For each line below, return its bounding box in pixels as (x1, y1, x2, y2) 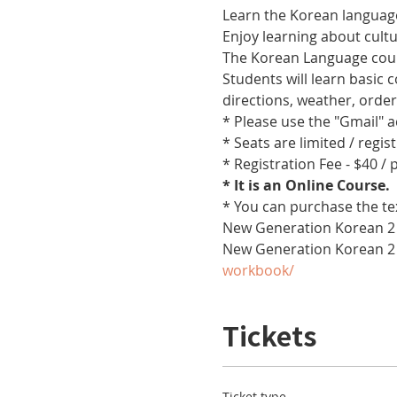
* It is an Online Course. (222, 175, 394, 195)
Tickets (222, 315, 317, 354)
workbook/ (222, 261, 295, 280)
